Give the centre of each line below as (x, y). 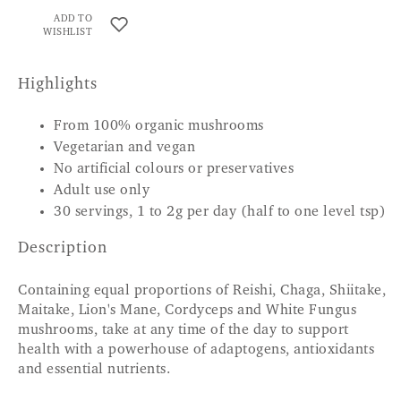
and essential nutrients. (94, 369)
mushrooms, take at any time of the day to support (183, 330)
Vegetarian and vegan (124, 147)
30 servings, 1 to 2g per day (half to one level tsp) (220, 212)
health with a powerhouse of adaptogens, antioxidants (196, 350)
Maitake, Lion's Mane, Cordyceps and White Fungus (187, 310)
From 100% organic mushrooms (159, 126)
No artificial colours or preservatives (174, 169)
